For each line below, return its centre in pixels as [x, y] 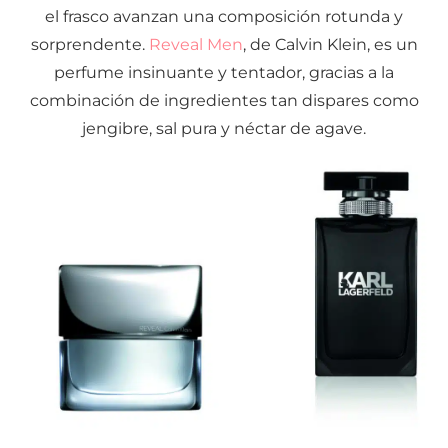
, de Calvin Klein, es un [330, 44]
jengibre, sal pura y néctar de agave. [224, 128]
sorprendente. [89, 44]
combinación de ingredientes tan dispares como [224, 100]
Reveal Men [195, 44]
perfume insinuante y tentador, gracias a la [224, 72]
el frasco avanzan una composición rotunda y [224, 16]
